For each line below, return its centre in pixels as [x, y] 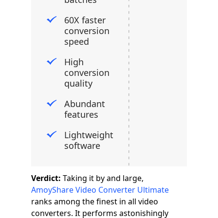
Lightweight [89, 135]
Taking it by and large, [103, 178]
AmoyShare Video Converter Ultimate [100, 190]
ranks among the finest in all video [95, 201]
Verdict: [47, 178]
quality [78, 83]
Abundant [85, 104]
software [82, 145]
